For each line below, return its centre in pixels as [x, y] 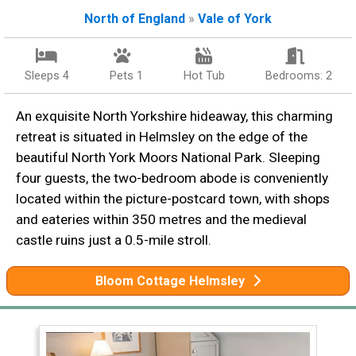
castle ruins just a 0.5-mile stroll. [114, 240]
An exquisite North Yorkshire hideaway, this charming [174, 116]
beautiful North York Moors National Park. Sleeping [168, 157]
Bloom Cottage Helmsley [170, 281]
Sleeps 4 [46, 75]
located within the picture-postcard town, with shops [173, 198]
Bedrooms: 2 [298, 75]
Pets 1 [126, 75]
